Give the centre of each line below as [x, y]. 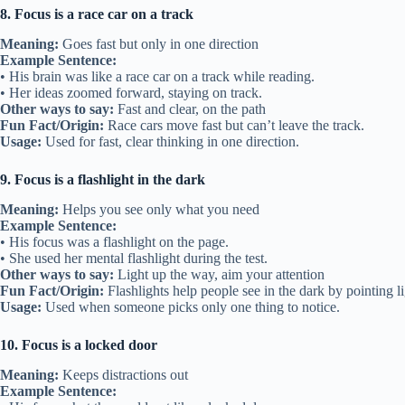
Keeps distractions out [123, 374]
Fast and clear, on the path [190, 108]
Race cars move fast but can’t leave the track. [234, 125]
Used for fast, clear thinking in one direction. [170, 141]
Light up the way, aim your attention [219, 274]
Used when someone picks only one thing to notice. [191, 306]
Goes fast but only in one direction [159, 43]
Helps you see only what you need [159, 209]
